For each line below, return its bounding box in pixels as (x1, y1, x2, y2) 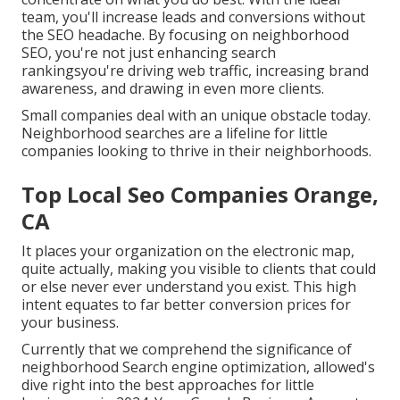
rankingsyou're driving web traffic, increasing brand (21, 61, 369, 81)
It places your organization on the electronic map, (21, 241, 354, 262)
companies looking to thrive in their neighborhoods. (21, 141, 371, 162)
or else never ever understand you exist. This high (21, 277, 356, 297)
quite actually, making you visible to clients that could (21, 259, 376, 279)
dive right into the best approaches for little (21, 375, 314, 396)
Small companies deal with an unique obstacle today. (21, 105, 371, 126)
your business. (21, 312, 119, 333)
